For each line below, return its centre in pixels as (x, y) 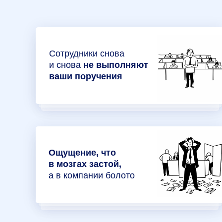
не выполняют (116, 65)
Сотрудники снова (87, 54)
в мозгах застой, (85, 164)
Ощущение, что (82, 153)
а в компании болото (92, 175)
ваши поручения (86, 76)
